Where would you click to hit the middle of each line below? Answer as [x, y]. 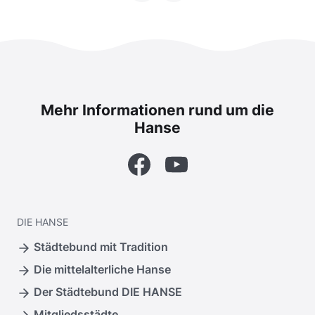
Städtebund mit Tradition [101, 247]
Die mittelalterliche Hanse [102, 270]
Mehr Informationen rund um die [157, 110]
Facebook [176, 161]
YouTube [210, 161]
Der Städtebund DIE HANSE [108, 292]
